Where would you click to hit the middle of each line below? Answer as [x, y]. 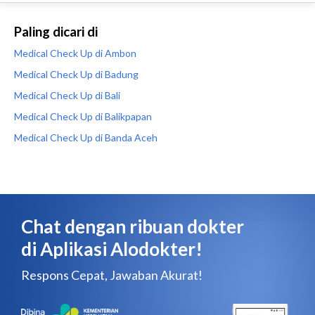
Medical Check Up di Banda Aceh [86, 137]
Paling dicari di [56, 32]
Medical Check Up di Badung [76, 74]
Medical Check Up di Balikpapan [83, 116]
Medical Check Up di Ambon [75, 53]
